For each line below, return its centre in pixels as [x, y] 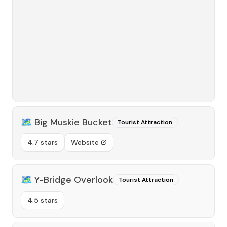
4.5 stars [43, 200]
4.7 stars [43, 142]
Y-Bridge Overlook [74, 180]
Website [85, 142]
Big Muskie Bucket [73, 122]
